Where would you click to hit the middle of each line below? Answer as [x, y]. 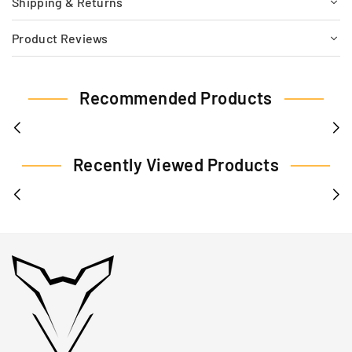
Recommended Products [176, 98]
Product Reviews [60, 38]
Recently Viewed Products [176, 165]
